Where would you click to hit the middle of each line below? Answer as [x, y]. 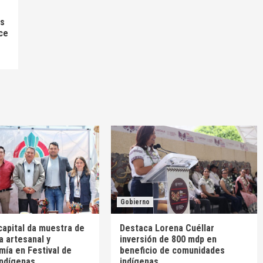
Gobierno [135, 202]
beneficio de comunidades [173, 251]
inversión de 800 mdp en [168, 240]
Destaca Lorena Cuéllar [167, 228]
